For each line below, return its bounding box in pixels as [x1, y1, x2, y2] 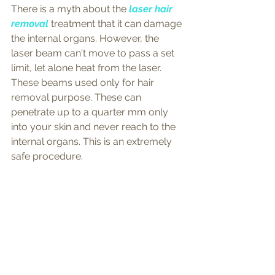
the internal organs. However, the [11, 32, 161, 44]
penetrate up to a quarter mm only [11, 106, 171, 118]
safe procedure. [11, 150, 83, 162]
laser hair [129, 2, 175, 15]
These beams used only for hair [11, 76, 157, 88]
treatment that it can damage [48, 17, 184, 29]
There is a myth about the [11, 2, 129, 15]
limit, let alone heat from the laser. [11, 61, 164, 74]
